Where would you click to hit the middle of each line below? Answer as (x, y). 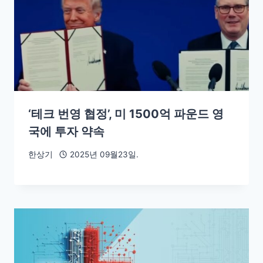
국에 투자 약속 (66, 131)
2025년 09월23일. (104, 155)
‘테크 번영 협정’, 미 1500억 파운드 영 (126, 114)
